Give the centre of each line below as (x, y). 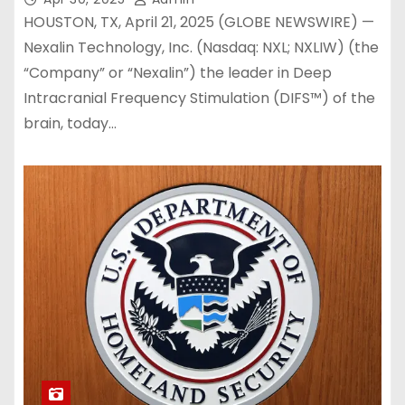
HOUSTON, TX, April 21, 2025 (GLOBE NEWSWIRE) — (199, 22)
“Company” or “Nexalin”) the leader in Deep (178, 73)
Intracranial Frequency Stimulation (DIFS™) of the (199, 98)
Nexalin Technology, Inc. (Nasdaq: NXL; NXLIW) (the (201, 47)
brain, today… (70, 123)
